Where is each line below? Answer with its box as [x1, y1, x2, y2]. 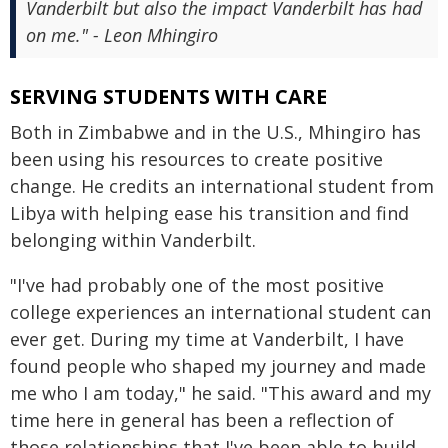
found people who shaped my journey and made [10, 354, 426, 378]
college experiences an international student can [10, 300, 431, 324]
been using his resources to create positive [10, 147, 383, 171]
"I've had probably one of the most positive [10, 273, 384, 297]
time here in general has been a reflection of [10, 408, 394, 432]
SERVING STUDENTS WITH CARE [10, 83, 327, 110]
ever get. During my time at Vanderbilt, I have [10, 327, 404, 351]
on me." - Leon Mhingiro [26, 23, 218, 47]
